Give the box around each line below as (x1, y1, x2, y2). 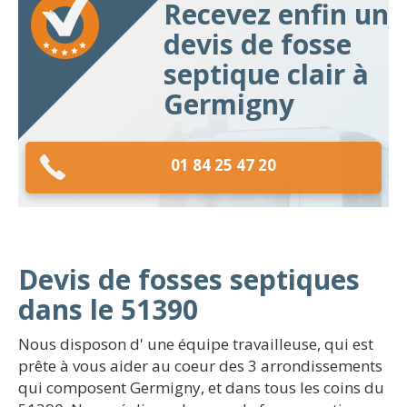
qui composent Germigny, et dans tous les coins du (18, 377, 384, 398)
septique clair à (164, 55, 369, 93)
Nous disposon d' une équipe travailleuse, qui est (18, 333, 373, 354)
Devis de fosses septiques (18, 261, 360, 298)
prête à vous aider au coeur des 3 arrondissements (18, 355, 382, 376)
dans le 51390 (18, 291, 198, 328)
